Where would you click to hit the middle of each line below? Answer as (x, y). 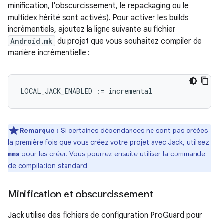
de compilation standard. (48, 165)
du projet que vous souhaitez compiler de (129, 41)
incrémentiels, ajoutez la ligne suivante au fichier (92, 29)
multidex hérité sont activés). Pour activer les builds (98, 17)
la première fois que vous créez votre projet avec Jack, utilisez (109, 142)
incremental (130, 91)
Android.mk (32, 41)
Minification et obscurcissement (80, 194)
